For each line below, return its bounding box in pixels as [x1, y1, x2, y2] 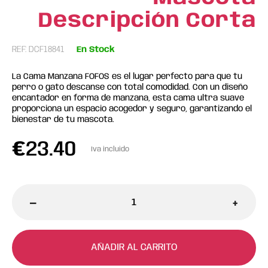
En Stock [77, 45, 115, 54]
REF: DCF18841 [12, 45, 65, 54]
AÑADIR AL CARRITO [91, 242, 177, 252]
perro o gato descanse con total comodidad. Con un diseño [12, 83, 248, 92]
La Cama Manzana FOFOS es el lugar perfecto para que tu [12, 72, 242, 81]
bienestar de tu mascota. [12, 115, 114, 124]
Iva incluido [91, 145, 129, 153]
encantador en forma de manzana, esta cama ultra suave [12, 94, 244, 102]
